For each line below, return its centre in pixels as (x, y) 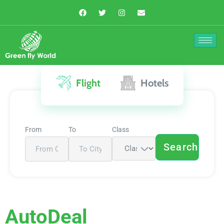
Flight (88, 83)
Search (181, 147)
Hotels (154, 83)
